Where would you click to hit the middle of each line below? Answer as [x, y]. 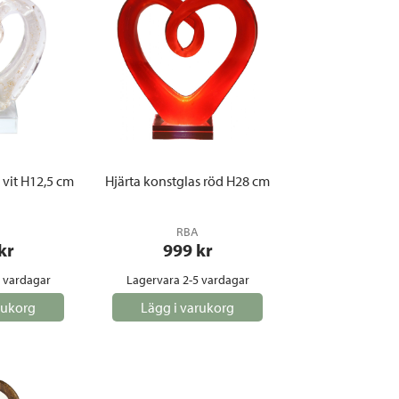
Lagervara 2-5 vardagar [187, 280]
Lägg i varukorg [187, 307]
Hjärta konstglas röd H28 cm [187, 181]
